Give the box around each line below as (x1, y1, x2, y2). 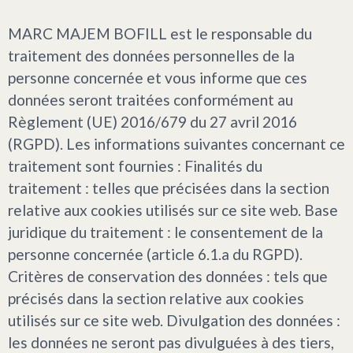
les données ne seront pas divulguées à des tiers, (8, 333, 334, 351)
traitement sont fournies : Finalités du (8, 156, 262, 175)
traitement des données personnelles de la (8, 46, 295, 65)
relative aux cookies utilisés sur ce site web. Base (8, 200, 338, 219)
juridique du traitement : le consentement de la (8, 222, 323, 241)
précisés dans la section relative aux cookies (8, 288, 304, 307)
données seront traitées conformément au (8, 90, 293, 109)
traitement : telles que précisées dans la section (8, 178, 329, 197)
